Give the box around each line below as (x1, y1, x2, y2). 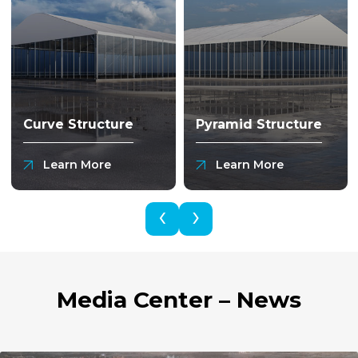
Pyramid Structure (195, 116, 322, 132)
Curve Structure (23, 116, 134, 132)
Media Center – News (57, 285, 301, 313)
